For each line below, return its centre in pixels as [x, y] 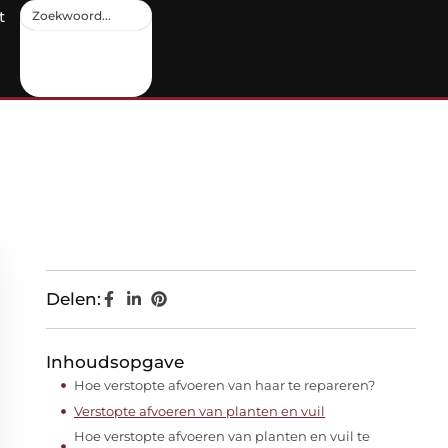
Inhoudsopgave [115, 362]
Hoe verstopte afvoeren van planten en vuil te [221, 436]
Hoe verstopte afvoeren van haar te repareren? [224, 385]
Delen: [73, 299]
